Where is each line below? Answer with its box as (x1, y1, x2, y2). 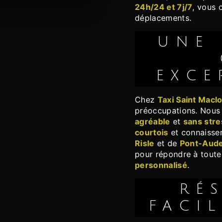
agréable (135, 116, 170, 127)
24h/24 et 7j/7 (135, 2, 193, 12)
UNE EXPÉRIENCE (157, 34, 176, 51)
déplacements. (135, 13, 192, 23)
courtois (135, 127, 168, 138)
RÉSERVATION (179, 181, 196, 198)
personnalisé (135, 160, 187, 170)
